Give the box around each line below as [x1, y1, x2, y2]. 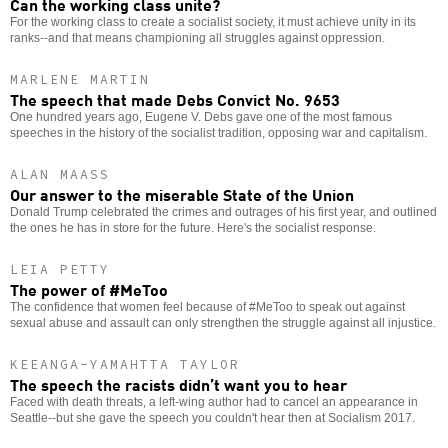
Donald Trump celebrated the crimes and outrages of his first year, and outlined [10, 204, 437, 219]
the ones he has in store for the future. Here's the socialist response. [10, 220, 376, 235]
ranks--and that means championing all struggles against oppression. [10, 30, 385, 45]
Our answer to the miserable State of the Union [10, 181, 354, 206]
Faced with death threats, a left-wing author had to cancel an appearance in [10, 394, 418, 409]
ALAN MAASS [10, 165, 110, 183]
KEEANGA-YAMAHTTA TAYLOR [10, 355, 240, 373]
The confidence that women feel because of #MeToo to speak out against [10, 299, 405, 314]
